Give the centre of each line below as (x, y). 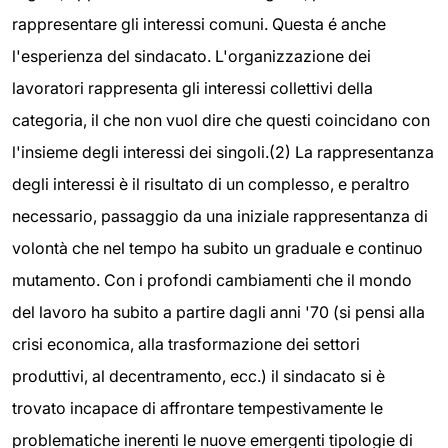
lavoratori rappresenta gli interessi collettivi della (192, 88)
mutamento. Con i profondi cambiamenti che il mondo (212, 280)
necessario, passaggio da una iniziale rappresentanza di (220, 216)
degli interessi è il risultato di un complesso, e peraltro (211, 184)
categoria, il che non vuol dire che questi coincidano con (221, 120)
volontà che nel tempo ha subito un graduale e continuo (217, 248)
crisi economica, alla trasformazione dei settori (186, 344)
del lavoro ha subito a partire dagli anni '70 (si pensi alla (218, 312)
